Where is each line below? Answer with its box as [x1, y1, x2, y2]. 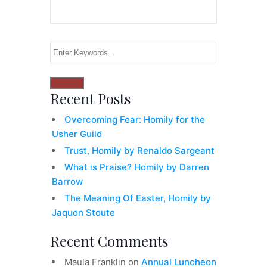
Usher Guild [52, 128, 102, 140]
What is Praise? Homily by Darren [64, 162, 209, 173]
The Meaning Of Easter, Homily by [64, 193, 211, 204]
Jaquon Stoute [52, 207, 115, 219]
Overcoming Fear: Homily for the [64, 114, 205, 126]
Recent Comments [50, 231, 168, 251]
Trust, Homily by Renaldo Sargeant [64, 145, 215, 157]
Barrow [52, 176, 83, 188]
